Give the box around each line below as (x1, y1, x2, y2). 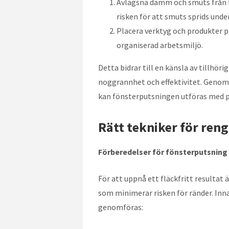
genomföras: (98, 201, 143, 212)
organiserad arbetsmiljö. (117, 39, 203, 50)
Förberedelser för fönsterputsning (98, 146, 227, 157)
